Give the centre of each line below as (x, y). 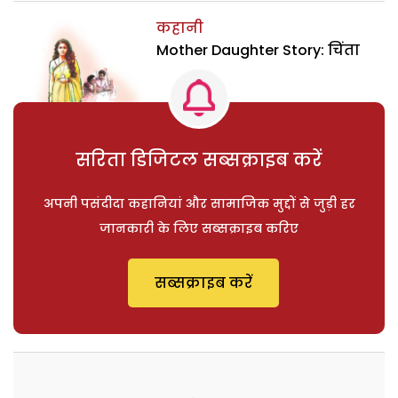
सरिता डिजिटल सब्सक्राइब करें (199, 159)
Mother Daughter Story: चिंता (259, 51)
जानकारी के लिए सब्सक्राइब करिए (199, 228)
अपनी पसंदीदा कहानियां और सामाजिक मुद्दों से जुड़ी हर (199, 203)
